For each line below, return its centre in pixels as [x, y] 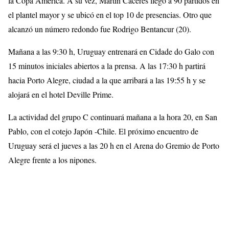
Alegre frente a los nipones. [52, 159]
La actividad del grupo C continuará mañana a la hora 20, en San [113, 117]
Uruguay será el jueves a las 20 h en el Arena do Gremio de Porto [114, 145]
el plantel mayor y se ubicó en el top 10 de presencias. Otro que [110, 14]
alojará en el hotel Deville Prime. [61, 94]
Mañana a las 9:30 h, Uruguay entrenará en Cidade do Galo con [111, 51]
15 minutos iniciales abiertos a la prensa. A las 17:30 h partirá [107, 65]
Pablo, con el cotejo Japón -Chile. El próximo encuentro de [103, 131]
